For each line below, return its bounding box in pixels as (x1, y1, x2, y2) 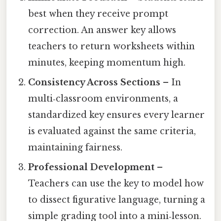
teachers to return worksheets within (28, 41, 195, 52)
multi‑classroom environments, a (28, 93, 179, 105)
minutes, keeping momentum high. (28, 57, 186, 69)
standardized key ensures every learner (28, 110, 205, 121)
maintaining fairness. (28, 142, 123, 153)
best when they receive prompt (28, 8, 169, 20)
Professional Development (28, 162, 155, 173)
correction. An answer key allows (28, 25, 177, 36)
